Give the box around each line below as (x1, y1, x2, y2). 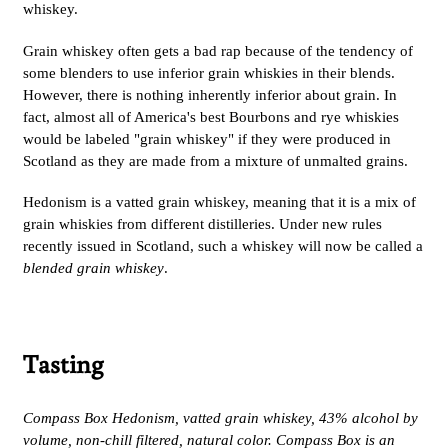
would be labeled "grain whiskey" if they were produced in (23, 130, 391, 147)
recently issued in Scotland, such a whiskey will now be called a (23, 238, 423, 255)
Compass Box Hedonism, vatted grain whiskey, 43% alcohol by (23, 409, 418, 426)
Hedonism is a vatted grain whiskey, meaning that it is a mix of (23, 194, 416, 211)
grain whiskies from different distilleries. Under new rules (23, 216, 382, 233)
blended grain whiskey (23, 260, 164, 277)
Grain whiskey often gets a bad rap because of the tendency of (23, 42, 413, 59)
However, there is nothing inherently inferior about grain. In (23, 86, 397, 103)
